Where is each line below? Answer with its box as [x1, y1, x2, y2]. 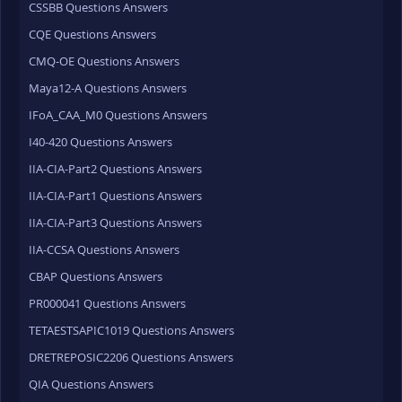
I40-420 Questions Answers [29, 134, 172, 150]
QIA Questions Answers [29, 376, 153, 392]
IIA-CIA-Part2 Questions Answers [29, 161, 202, 177]
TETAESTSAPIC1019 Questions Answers [29, 322, 234, 338]
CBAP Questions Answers [29, 268, 162, 284]
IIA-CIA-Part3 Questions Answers [29, 214, 202, 231]
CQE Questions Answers [29, 26, 156, 42]
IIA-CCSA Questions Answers [29, 241, 179, 258]
